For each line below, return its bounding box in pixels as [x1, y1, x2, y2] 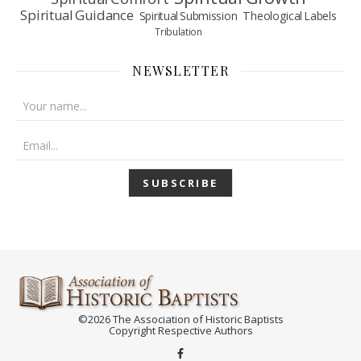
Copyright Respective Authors [108, 323, 253, 338]
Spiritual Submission [139, 7, 238, 23]
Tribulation [155, 24, 202, 38]
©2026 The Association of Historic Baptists [77, 312, 284, 327]
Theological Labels [243, 7, 337, 23]
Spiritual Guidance [20, 5, 134, 24]
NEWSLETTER [132, 61, 229, 79]
